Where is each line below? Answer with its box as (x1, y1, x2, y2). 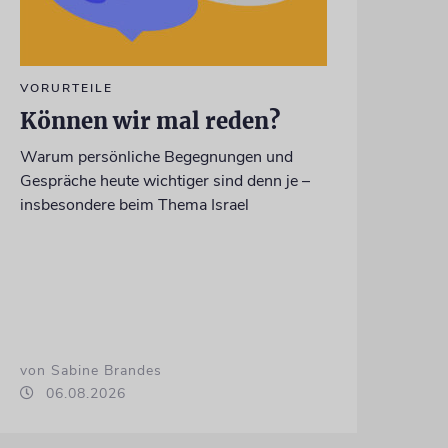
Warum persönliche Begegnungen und (19, 146, 293, 169)
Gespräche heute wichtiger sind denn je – (19, 170, 310, 193)
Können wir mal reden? (19, 107, 280, 136)
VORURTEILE (19, 80, 113, 97)
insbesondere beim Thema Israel (19, 194, 249, 217)
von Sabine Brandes (19, 361, 162, 381)
